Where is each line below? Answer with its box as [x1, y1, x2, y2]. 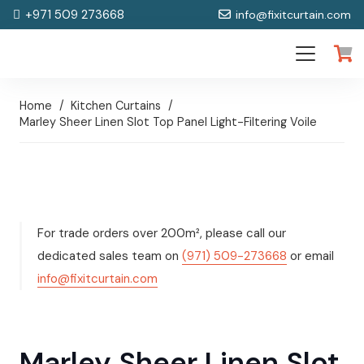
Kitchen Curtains [71, 98, 162, 113]
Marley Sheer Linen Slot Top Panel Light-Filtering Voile [19, 115, 317, 129]
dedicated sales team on [37, 247, 182, 264]
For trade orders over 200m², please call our [37, 224, 286, 241]
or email [287, 247, 334, 264]
